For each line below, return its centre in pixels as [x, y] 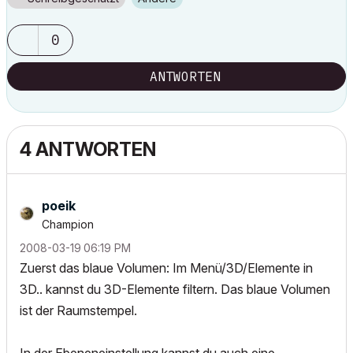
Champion [68, 224]
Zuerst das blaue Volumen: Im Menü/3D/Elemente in [166, 268]
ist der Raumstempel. [78, 310]
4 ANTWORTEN [88, 149]
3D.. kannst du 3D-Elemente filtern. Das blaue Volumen [175, 289]
